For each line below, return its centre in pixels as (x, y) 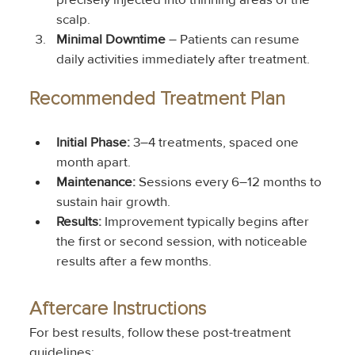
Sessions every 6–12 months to (230, 182)
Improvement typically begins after (206, 222)
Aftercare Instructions (117, 309)
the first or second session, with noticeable (183, 242)
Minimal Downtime (111, 40)
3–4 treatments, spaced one (216, 143)
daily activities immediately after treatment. (183, 59)
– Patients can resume (234, 40)
